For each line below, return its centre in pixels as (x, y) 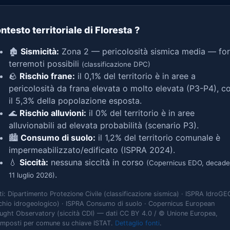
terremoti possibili (45, 64)
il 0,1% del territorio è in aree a (135, 76)
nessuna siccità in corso (97, 162)
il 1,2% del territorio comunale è (158, 138)
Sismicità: (40, 51)
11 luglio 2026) (32, 175)
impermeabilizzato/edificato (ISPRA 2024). (92, 150)
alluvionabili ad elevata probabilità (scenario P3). (104, 125)
